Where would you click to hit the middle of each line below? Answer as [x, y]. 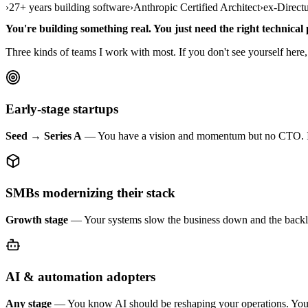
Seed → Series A [44, 136]
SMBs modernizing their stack [90, 193]
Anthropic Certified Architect [197, 7]
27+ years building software [69, 7]
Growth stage [37, 219]
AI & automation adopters [80, 277]
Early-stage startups [62, 109]
